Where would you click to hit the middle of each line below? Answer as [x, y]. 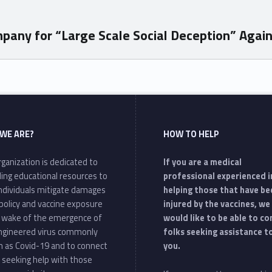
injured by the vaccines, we [217, 204]
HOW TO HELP [192, 134]
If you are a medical [203, 162]
